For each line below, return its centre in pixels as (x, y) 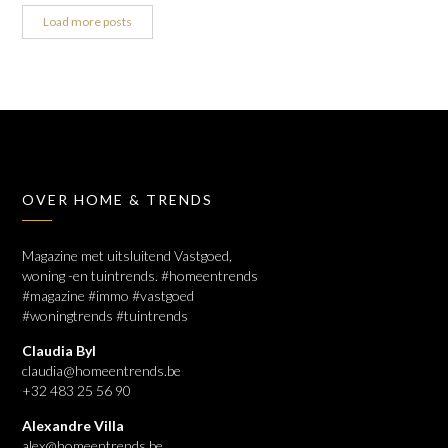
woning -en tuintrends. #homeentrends (140, 275)
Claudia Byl (59, 350)
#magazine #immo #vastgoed (108, 295)
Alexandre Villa (73, 425)
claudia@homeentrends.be (102, 370)
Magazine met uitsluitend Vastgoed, (127, 255)
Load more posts (88, 21)
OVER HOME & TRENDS (118, 199)
